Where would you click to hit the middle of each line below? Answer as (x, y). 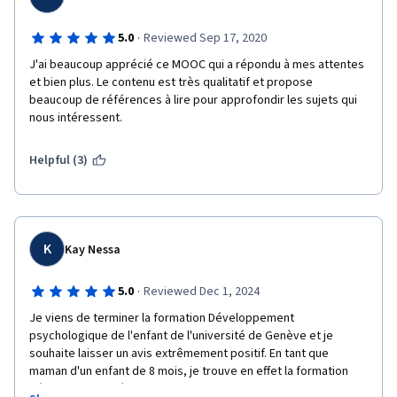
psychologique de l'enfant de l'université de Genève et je (181, 336)
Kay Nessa (93, 250)
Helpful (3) (59, 160)
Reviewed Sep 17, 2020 (205, 38)
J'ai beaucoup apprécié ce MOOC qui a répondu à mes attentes (197, 65)
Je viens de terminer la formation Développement (162, 318)
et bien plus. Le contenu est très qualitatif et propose (171, 82)
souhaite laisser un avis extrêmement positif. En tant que (179, 354)
